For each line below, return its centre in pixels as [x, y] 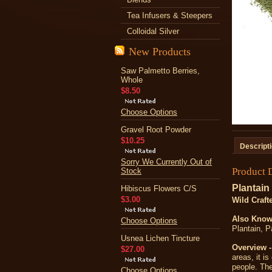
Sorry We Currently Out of [166, 162]
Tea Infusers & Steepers [170, 15]
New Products [160, 52]
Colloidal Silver [153, 31]
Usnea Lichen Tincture [160, 238]
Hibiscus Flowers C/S [159, 189]
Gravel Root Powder [156, 130]
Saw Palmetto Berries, [160, 71]
